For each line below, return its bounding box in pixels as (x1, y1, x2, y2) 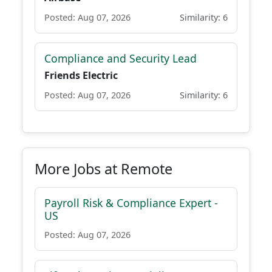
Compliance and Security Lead (44, 51, 197, 66)
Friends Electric (44, 69, 118, 82)
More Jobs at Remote (35, 159, 172, 178)
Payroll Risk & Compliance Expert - (44, 195, 218, 210)
